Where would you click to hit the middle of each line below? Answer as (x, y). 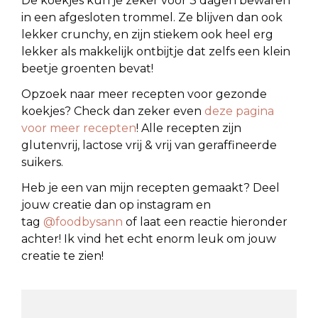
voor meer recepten (79, 128)
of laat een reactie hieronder (205, 222)
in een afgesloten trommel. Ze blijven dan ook (152, 18)
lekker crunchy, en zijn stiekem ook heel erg (147, 35)
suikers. (42, 163)
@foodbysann (83, 222)
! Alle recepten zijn (189, 128)
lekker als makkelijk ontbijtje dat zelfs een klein (156, 52)
